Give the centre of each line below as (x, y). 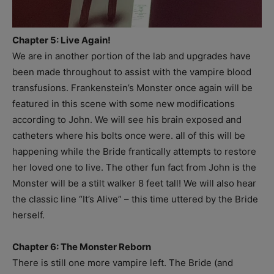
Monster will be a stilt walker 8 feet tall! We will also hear (134, 183)
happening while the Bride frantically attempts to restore (134, 151)
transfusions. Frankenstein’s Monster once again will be (132, 87)
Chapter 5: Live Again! (61, 40)
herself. (28, 215)
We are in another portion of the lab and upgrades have (131, 56)
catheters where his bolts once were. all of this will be (129, 135)
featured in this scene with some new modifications (124, 103)
